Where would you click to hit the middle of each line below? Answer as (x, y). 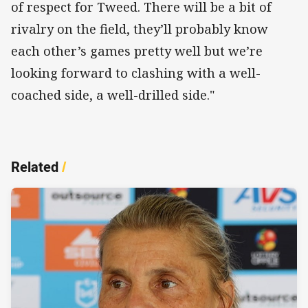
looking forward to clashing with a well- (136, 73)
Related (35, 166)
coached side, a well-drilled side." (113, 95)
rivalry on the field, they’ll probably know (140, 29)
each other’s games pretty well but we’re (137, 51)
